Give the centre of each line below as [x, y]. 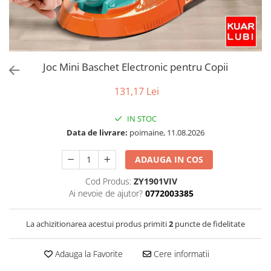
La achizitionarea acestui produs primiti [97, 224]
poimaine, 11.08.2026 [166, 133]
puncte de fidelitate [209, 224]
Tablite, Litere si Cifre [52, 20]
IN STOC [141, 119]
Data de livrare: [97, 133]
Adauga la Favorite [87, 254]
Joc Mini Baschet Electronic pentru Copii [135, 67]
